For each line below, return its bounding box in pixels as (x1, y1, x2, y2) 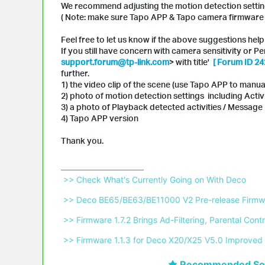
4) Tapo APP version (61, 112, 140, 123)
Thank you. (61, 135, 105, 146)
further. (61, 67, 89, 78)
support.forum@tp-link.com (61, 56, 169, 67)
